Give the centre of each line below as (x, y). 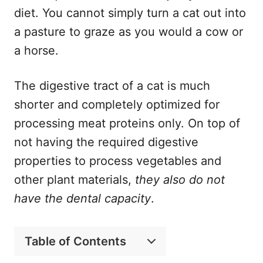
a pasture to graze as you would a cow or (129, 31)
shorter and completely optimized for (117, 104)
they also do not (180, 179)
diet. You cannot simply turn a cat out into (130, 13)
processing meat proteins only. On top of (127, 123)
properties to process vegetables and (118, 161)
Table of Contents (75, 241)
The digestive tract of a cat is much (112, 85)
